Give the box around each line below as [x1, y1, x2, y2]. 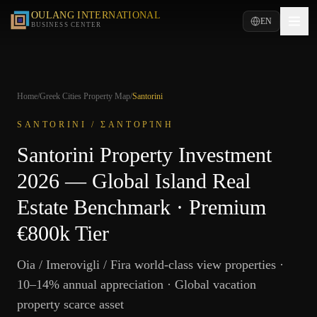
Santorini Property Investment [17, 143, 272, 166]
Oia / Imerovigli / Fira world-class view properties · [17, 258, 284, 272]
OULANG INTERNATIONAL [31, 10, 161, 21]
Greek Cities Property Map [40, 91, 130, 101]
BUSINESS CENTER [31, 21, 102, 28]
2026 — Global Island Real [17, 169, 250, 192]
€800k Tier [17, 221, 109, 245]
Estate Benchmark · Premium [17, 195, 266, 219]
